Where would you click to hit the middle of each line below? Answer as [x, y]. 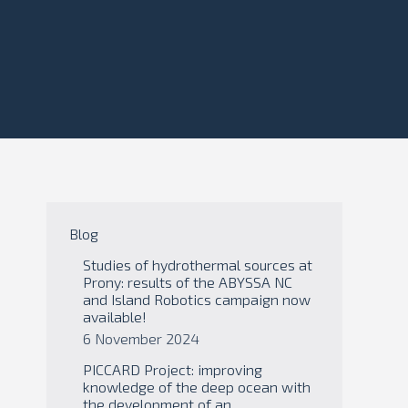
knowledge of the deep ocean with [197, 387]
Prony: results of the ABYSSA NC [188, 282]
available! [115, 316]
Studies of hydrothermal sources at [198, 265]
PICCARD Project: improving [173, 369]
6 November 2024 [141, 338]
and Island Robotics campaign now [197, 299]
